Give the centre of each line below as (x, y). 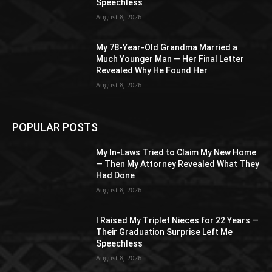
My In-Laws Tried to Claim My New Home (176, 153)
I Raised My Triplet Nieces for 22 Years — (178, 220)
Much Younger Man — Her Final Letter (170, 59)
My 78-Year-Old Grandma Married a (167, 47)
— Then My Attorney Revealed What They (178, 164)
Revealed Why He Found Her (152, 70)
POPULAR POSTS (55, 127)
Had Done (116, 176)
